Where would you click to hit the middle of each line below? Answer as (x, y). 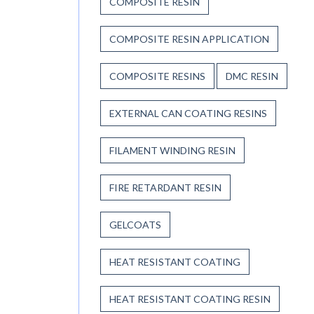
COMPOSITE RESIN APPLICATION (189, 39)
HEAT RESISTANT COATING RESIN (190, 299)
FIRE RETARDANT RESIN (165, 187)
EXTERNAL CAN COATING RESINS (188, 113)
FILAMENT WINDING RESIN (172, 150)
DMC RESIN (252, 76)
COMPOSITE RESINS (157, 76)
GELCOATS (135, 224)
